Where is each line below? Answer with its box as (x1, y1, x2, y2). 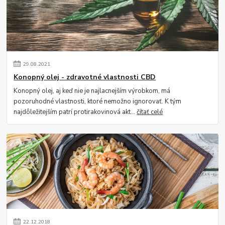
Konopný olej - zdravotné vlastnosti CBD (14, 72, 156, 82)
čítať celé (137, 107, 163, 117)
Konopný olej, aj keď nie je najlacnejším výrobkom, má (14, 86, 171, 96)
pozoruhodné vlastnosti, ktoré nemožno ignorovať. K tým (14, 97, 182, 106)
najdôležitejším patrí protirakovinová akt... (14, 107, 137, 117)
